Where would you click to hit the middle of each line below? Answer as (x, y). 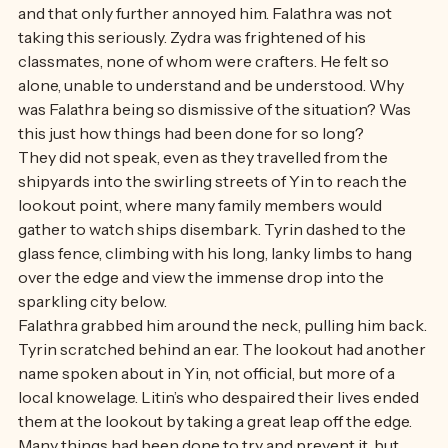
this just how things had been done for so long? (192, 173)
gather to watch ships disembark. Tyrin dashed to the (213, 269)
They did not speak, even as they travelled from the (204, 197)
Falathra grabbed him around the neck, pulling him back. (224, 365)
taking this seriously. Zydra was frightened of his (193, 77)
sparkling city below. (94, 341)
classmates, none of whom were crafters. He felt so (205, 101)
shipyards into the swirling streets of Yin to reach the (214, 221)
